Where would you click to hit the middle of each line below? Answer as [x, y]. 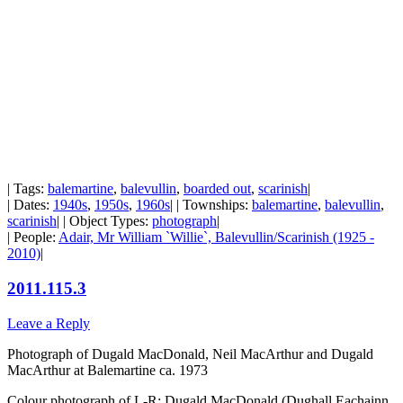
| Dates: [30, 205]
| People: [33, 237]
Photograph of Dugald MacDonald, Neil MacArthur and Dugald [190, 354]
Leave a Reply [49, 323]
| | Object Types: [104, 221]
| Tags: [27, 189]
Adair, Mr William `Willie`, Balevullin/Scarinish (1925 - [216, 237]
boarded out [217, 189]
